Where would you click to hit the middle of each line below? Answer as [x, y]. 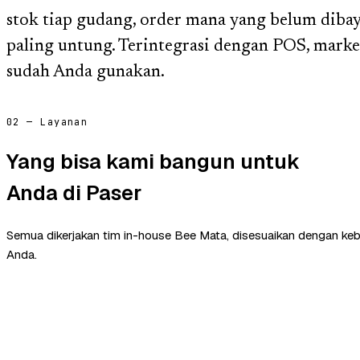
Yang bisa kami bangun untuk [153, 161]
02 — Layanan [47, 122]
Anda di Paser [74, 192]
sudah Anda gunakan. [86, 73]
